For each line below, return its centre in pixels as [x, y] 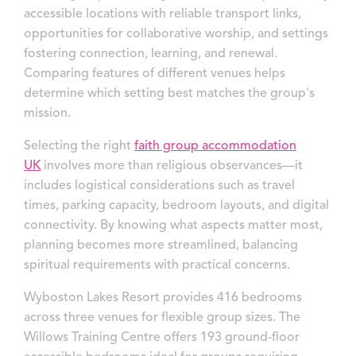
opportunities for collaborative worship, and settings [176, 34]
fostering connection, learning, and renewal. [151, 54]
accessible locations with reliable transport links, [163, 14]
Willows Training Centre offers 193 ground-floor [162, 337]
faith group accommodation [215, 146]
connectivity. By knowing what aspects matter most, [173, 225]
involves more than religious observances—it [173, 166]
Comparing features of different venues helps [155, 74]
